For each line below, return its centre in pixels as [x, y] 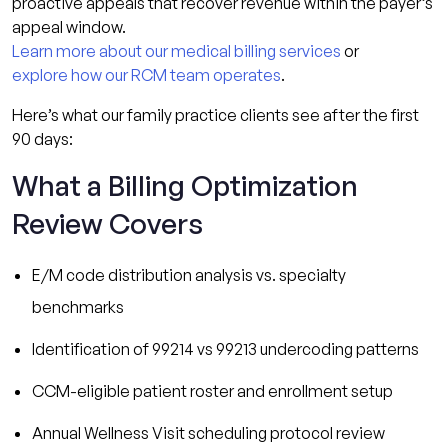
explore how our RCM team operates [146, 74]
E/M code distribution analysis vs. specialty [189, 274]
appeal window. [69, 26]
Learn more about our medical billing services [176, 50]
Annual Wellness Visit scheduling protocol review [208, 432]
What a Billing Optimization [185, 185]
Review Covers [107, 223]
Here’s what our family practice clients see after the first [215, 114]
